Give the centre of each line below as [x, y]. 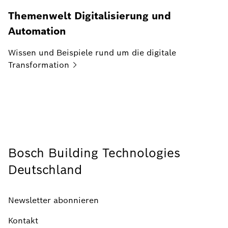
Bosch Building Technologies [94, 153]
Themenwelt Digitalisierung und [90, 16]
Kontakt [23, 221]
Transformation [39, 65]
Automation [37, 31]
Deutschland [45, 170]
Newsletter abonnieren [53, 200]
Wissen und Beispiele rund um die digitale [92, 53]
